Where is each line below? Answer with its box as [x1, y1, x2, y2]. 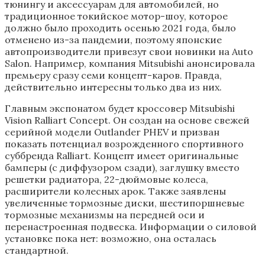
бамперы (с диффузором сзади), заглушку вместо [5, 161, 240, 174]
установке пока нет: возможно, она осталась [5, 232, 216, 245]
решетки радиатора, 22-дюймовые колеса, [5, 173, 208, 186]
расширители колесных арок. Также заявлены [5, 185, 226, 198]
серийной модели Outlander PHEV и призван [5, 126, 219, 138]
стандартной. [5, 244, 69, 257]
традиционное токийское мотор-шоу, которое [5, 10, 228, 22]
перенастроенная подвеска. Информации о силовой [5, 221, 257, 233]
